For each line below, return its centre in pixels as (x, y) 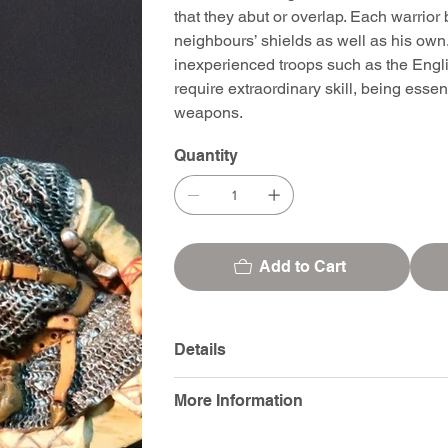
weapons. (209, 112)
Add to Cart (302, 266)
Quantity (206, 155)
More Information (239, 400)
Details (200, 349)
